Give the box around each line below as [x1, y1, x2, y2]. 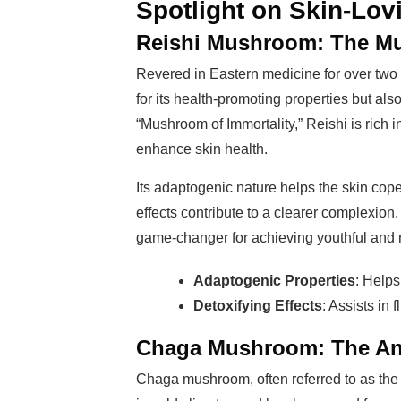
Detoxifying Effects [193, 298, 322, 313]
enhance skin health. [136, 141, 268, 157]
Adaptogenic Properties [193, 273, 355, 288]
